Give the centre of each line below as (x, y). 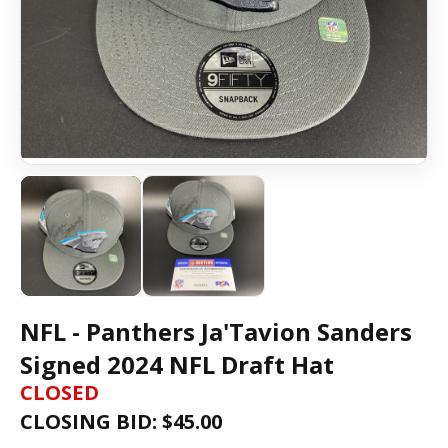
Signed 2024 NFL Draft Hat (177, 365)
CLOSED (59, 393)
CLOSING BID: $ (96, 422)
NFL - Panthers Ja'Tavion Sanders (216, 332)
